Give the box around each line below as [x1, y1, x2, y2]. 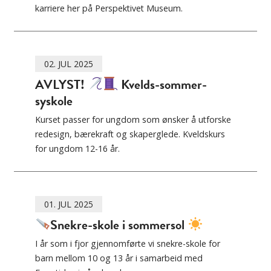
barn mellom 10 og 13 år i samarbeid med [35, 252, 203, 264]
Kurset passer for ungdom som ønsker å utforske [35, 114, 231, 126]
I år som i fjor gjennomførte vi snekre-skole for [35, 238, 220, 250]
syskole [35, 91, 73, 111]
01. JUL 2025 [44, 198, 93, 211]
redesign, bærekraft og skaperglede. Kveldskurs [35, 128, 225, 140]
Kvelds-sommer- [118, 74, 207, 95]
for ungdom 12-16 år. [35, 143, 120, 155]
